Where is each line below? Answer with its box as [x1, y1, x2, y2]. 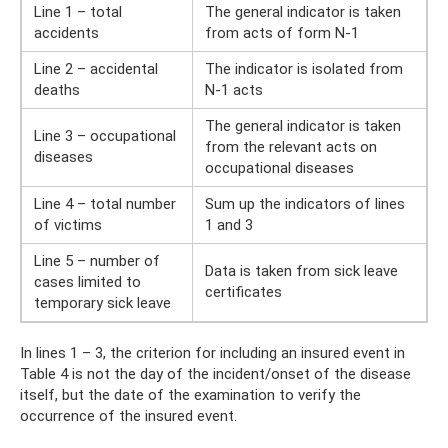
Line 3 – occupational [34, 126, 176, 145]
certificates [205, 282, 282, 301]
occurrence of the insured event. [20, 406, 237, 425]
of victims [34, 215, 102, 234]
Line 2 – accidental [34, 59, 158, 78]
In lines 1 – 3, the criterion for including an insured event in [20, 343, 405, 362]
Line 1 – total [34, 2, 122, 21]
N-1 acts [205, 80, 263, 99]
